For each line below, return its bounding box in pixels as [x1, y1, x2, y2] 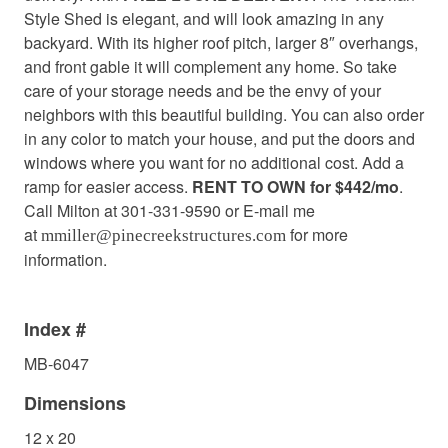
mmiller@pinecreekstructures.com [41, 226, 286, 246]
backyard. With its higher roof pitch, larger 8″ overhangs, [24, 31, 418, 55]
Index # [24, 316, 86, 343]
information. [24, 248, 107, 272]
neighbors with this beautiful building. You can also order [24, 103, 424, 127]
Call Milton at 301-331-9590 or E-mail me [24, 199, 315, 223]
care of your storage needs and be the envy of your [24, 79, 381, 103]
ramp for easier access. [24, 175, 192, 199]
